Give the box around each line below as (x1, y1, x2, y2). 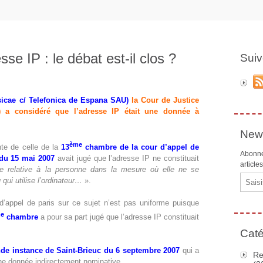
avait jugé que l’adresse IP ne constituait (55, 154, 200, 163)
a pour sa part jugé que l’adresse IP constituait (38, 212, 199, 221)
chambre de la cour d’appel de (82, 143, 200, 152)
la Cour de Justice (128, 96, 199, 104)
